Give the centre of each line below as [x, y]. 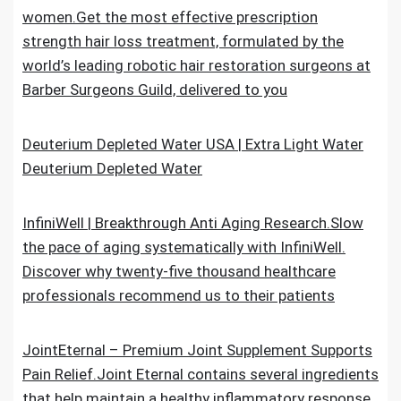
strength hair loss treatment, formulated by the [183, 41]
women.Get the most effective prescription [170, 17]
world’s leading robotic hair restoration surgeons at [196, 65]
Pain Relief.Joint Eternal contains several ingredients [200, 374]
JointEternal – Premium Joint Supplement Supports [197, 350]
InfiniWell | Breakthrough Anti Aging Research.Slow [193, 223]
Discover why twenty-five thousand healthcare [179, 271]
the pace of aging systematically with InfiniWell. [184, 247]
